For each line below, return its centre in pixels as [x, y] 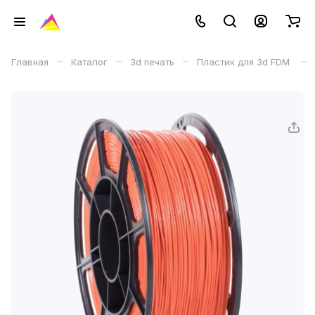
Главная [30, 62]
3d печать [152, 62]
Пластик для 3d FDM [245, 62]
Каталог [89, 62]
